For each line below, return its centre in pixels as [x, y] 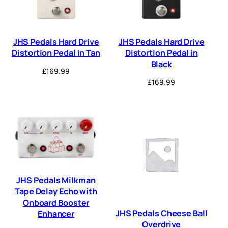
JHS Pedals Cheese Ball [161, 213]
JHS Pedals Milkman [56, 180]
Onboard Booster [56, 202]
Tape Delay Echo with [56, 191]
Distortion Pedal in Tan [56, 53]
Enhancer [56, 213]
